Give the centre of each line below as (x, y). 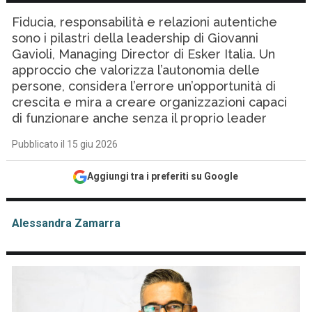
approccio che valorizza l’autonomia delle (136, 70)
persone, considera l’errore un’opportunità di (144, 86)
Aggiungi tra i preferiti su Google (163, 176)
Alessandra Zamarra (67, 223)
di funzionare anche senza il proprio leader (140, 118)
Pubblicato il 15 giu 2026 (65, 144)
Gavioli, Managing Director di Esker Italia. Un (144, 54)
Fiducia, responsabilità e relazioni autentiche (145, 22)
